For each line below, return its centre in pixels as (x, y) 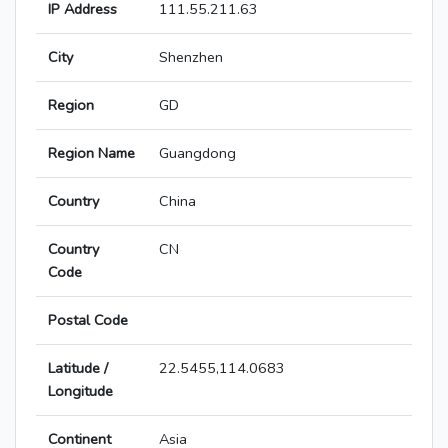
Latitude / (78, 368)
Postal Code (88, 320)
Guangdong (197, 153)
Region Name (91, 153)
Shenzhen (191, 57)
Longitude (80, 391)
